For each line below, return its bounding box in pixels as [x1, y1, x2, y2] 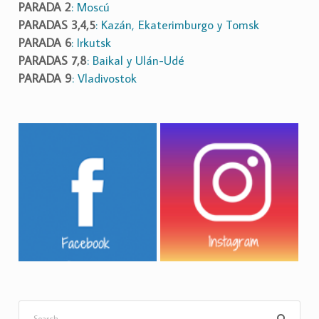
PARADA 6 [19, 34, 71, 51]
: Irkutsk [71, 34, 111, 51]
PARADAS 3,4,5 [19, 16, 95, 33]
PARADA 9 [19, 70, 72, 86]
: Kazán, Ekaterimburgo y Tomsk [95, 16, 259, 33]
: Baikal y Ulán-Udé [87, 52, 184, 68]
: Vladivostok [72, 70, 137, 86]
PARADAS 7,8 [19, 52, 87, 68]
